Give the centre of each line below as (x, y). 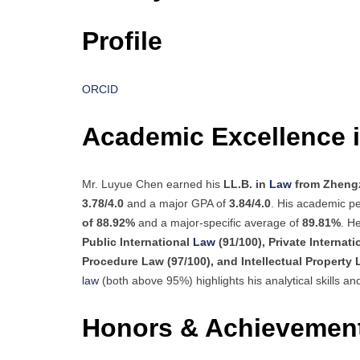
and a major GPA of (176, 204)
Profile (122, 41)
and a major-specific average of (219, 223)
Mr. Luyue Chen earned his (153, 184)
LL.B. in (245, 184)
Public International (137, 242)
